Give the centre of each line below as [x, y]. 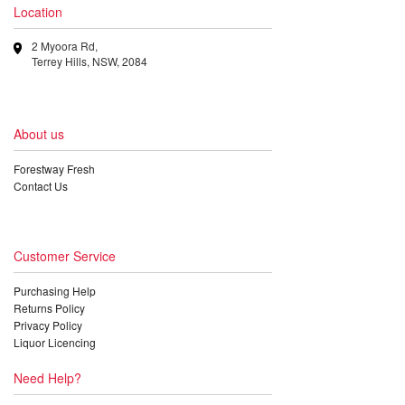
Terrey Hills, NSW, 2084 [89, 61]
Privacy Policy [48, 325]
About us [39, 133]
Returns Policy [49, 307]
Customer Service [65, 255]
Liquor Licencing [55, 342]
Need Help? [47, 377]
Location [38, 11]
